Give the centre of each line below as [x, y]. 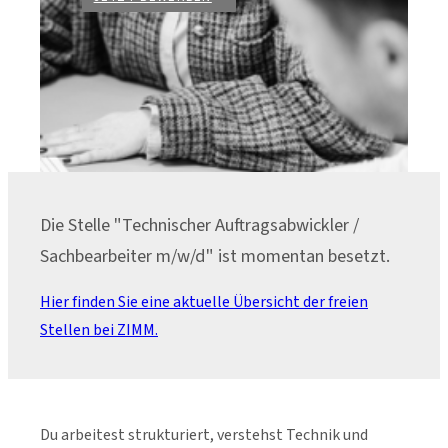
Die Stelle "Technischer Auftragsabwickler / [199, 224]
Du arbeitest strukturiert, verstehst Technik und [204, 434]
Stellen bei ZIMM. [99, 329]
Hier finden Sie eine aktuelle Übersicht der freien [204, 301]
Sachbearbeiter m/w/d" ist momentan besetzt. [215, 255]
